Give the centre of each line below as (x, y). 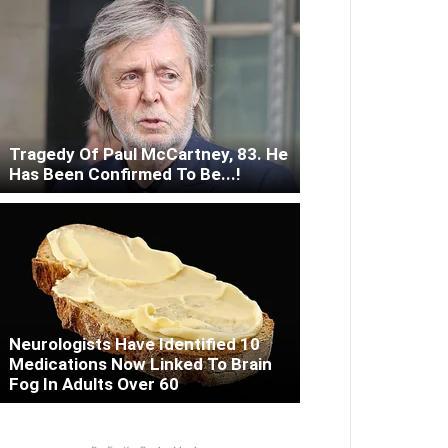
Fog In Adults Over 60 (94, 384)
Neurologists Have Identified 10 (134, 344)
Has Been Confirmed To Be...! (125, 174)
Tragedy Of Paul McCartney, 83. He (148, 154)
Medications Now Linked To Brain (140, 364)
